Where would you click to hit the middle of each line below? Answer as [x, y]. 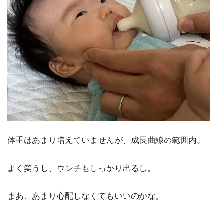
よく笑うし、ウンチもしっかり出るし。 [81, 168]
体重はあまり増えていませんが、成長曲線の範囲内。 [106, 140]
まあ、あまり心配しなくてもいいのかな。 [85, 196]
